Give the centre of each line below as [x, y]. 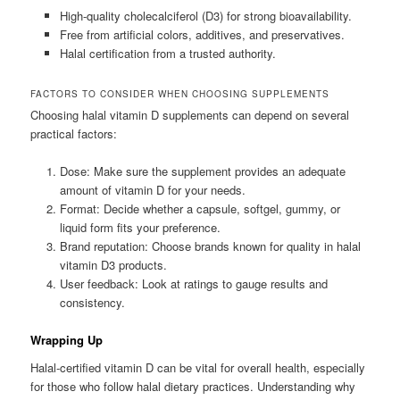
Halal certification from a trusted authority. [167, 54]
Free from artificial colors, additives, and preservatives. [202, 35]
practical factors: [74, 133]
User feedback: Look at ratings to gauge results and [193, 283]
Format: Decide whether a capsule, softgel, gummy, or [200, 208]
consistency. [92, 302]
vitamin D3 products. [113, 264]
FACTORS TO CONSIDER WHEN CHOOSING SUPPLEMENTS [180, 93]
